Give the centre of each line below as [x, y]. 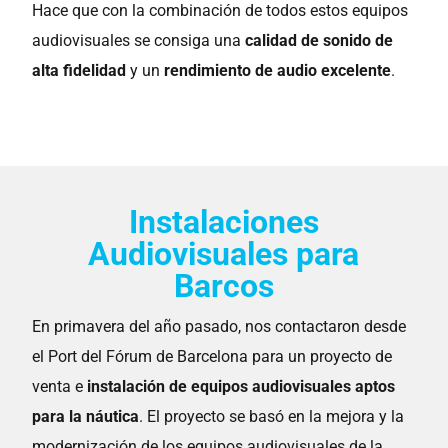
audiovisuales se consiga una [139, 40]
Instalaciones [223, 222]
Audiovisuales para [224, 254]
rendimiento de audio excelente [278, 70]
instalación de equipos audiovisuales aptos [241, 386]
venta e [60, 386]
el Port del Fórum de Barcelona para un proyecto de [212, 356]
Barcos [223, 286]
